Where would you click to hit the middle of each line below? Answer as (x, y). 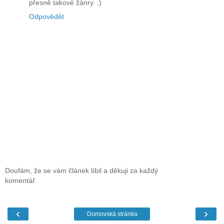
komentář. (21, 180)
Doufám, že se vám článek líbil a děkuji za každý (81, 170)
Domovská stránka (112, 214)
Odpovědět (46, 17)
